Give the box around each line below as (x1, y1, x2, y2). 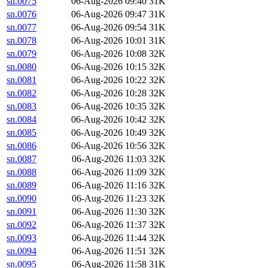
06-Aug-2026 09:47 (71, 9, 147, 20)
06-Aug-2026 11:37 (72, 220, 147, 230)
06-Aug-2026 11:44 (72, 233, 147, 243)
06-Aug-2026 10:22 (71, 75, 147, 86)
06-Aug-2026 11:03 (72, 154, 147, 165)
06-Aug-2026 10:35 (71, 101, 147, 112)
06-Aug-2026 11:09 (72, 167, 147, 178)
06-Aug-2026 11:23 (72, 193, 147, 204)
